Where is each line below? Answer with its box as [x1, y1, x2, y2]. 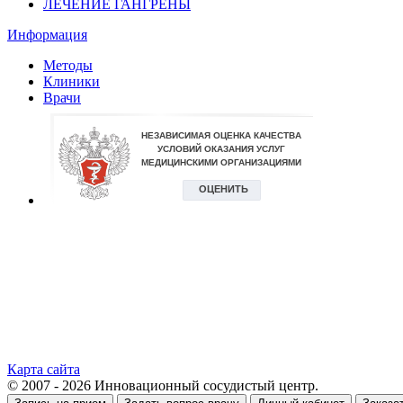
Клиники [43, 74, 100, 90]
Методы [43, 58, 93, 74]
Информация [7, 27, 87, 43]
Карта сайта [7, 362, 80, 378]
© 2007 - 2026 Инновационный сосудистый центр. [7, 378, 318, 394]
